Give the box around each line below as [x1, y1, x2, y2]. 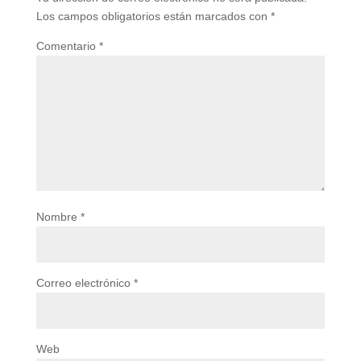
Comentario [35, 36, 102, 52]
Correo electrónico [35, 275, 137, 291]
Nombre [35, 206, 83, 222]
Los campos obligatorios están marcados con [35, 6, 280, 23]
